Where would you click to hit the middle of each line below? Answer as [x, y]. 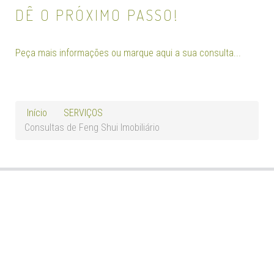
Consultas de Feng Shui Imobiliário [92, 127]
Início [37, 113]
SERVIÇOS [83, 113]
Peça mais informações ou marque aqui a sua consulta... [128, 53]
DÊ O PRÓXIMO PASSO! [97, 15]
